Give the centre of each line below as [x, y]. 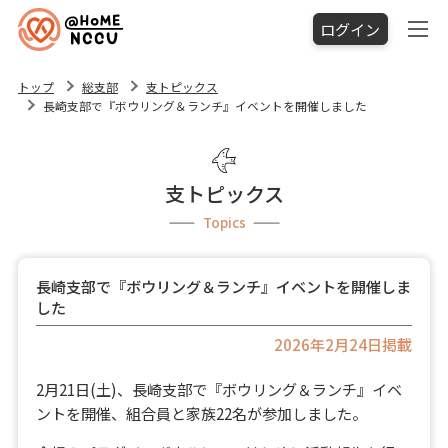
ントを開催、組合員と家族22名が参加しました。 [201, 412]
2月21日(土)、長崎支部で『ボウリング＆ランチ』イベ [218, 388]
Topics [224, 222]
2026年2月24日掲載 [343, 343]
